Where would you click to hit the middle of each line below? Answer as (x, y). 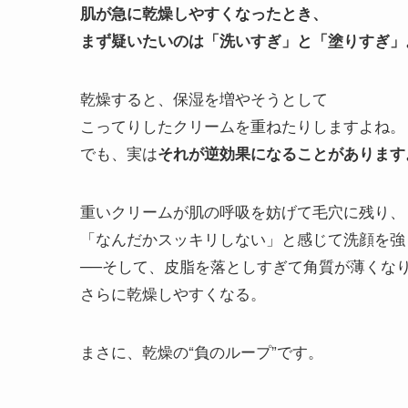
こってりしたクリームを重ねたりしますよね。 (243, 126)
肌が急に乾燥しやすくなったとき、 (204, 13)
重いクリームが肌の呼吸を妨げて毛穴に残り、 (243, 211)
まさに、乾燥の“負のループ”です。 (202, 352)
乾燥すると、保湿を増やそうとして (204, 98)
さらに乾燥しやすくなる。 (173, 293)
